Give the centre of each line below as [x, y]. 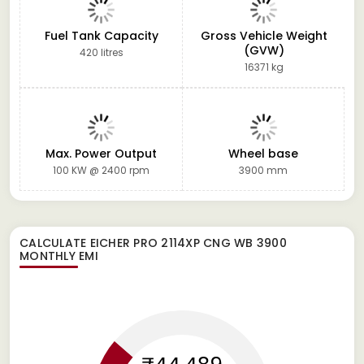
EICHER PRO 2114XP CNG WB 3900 [188, 243]
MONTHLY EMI [59, 256]
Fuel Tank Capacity [101, 35]
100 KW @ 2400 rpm [101, 170]
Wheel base [263, 153]
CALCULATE [55, 243]
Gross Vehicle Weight [264, 35]
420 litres [101, 52]
